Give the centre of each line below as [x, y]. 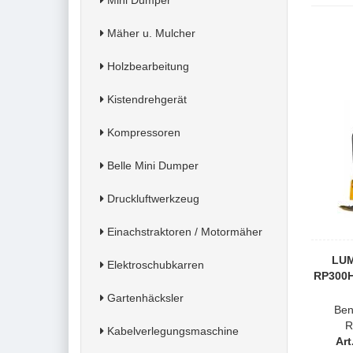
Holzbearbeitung [147, 66]
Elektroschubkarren [154, 265]
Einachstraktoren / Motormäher [183, 232]
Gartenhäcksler [144, 298]
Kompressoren [142, 132]
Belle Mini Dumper [151, 165]
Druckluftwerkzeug [152, 199]
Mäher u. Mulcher [150, 33]
